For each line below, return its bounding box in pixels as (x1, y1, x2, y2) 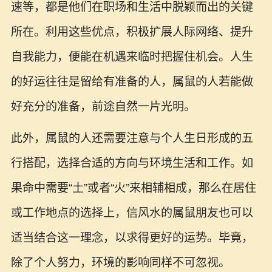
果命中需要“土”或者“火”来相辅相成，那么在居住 (10, 182, 256, 195)
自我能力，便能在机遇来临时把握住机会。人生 (10, 50, 253, 63)
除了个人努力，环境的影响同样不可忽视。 (10, 256, 230, 270)
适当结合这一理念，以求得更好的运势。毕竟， (10, 231, 253, 245)
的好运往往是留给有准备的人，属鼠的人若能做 (10, 75, 253, 88)
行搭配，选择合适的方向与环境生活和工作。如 (10, 157, 253, 170)
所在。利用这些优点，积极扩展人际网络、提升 (10, 25, 253, 38)
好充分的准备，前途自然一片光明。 (10, 100, 195, 113)
